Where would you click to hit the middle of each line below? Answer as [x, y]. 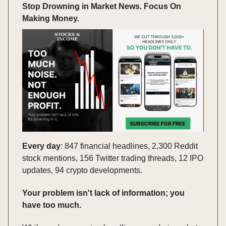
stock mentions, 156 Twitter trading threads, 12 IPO [113, 158]
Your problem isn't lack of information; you [103, 193]
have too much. [52, 205]
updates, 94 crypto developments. [82, 170]
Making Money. [51, 19]
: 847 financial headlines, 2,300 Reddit [129, 146]
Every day [41, 146]
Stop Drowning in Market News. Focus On [102, 7]
